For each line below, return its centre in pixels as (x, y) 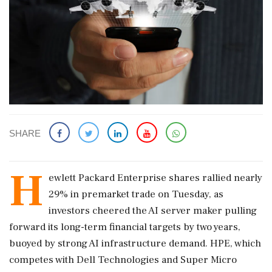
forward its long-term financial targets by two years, (125, 227)
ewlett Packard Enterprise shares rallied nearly (155, 178)
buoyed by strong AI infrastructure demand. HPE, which (135, 244)
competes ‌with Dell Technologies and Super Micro (123, 260)
